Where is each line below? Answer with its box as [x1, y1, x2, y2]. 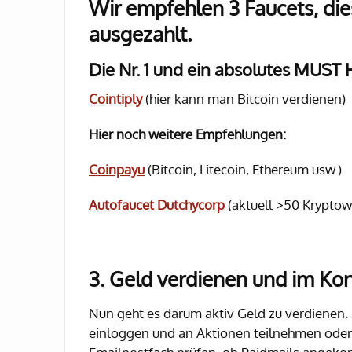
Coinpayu [89, 161, 145, 178]
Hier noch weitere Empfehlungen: [89, 126, 286, 142]
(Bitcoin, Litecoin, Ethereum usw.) [148, 161, 342, 178]
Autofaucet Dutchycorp [89, 196, 225, 213]
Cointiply [89, 90, 142, 107]
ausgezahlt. [89, 20, 192, 46]
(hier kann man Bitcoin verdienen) [145, 90, 346, 107]
